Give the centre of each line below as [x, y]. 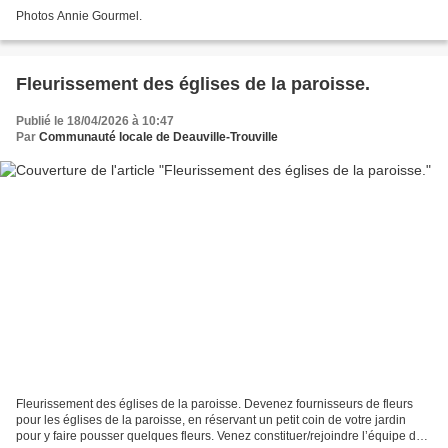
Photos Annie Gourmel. [79, 15]
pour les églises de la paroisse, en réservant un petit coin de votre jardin [211, 420]
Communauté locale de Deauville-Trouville [158, 136]
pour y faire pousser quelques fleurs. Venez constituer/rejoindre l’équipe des [222, 436]
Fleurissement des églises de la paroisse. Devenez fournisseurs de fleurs [214, 404]
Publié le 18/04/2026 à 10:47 [95, 120]
